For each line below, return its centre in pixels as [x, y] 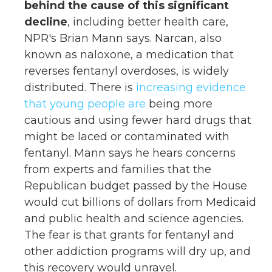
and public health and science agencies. [134, 219]
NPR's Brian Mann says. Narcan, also [123, 38]
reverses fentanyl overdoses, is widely [127, 71]
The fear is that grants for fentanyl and [129, 235]
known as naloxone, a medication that [129, 55]
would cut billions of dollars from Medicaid [140, 202]
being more [179, 104]
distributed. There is [80, 87]
